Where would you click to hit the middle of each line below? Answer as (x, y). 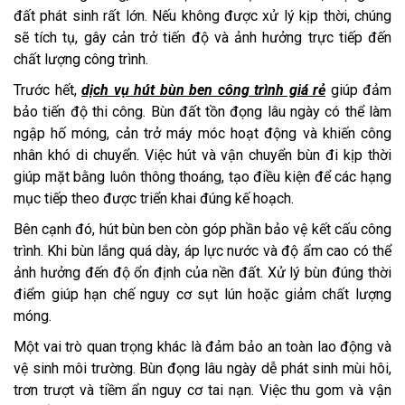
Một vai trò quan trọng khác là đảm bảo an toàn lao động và (202, 347)
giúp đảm (358, 90)
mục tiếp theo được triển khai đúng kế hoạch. (154, 199)
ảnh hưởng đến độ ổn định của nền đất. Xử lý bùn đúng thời (202, 273)
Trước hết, (47, 90)
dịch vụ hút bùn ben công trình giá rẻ (203, 90)
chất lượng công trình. (81, 60)
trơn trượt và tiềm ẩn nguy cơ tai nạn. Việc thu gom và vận (202, 391)
